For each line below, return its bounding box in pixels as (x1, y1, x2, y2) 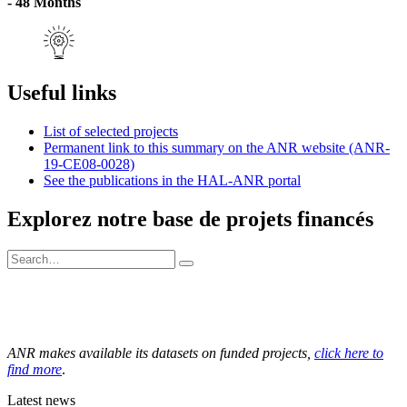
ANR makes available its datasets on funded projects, (7, 344, 314, 361)
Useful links (7, 81, 116, 105)
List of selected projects (44, 124, 178, 140)
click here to (314, 344, 383, 361)
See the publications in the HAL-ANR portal (44, 173, 301, 189)
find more (7, 361, 62, 377)
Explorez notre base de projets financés (7, 207, 373, 232)
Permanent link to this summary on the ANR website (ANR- (44, 140, 390, 156)
